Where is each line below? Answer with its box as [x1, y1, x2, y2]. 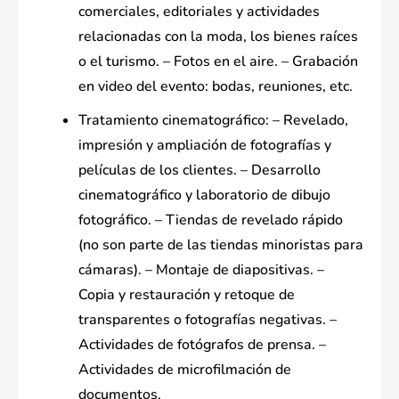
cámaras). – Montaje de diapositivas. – [78, 260, 324, 281]
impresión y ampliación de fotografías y [78, 135, 331, 156]
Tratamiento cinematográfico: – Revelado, [78, 110, 348, 131]
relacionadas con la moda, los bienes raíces [78, 27, 358, 47]
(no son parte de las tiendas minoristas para [78, 235, 363, 256]
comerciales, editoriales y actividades [78, 2, 320, 22]
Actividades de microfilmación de [78, 360, 291, 380]
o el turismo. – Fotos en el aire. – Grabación [78, 52, 358, 72]
